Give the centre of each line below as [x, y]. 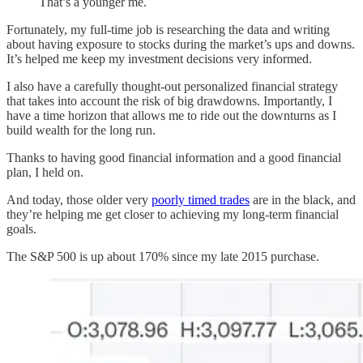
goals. [21, 229]
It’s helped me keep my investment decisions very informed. [159, 59]
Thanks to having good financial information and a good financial [174, 158]
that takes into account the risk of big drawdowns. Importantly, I [169, 101]
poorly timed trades [201, 200]
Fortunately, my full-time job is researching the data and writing [168, 30]
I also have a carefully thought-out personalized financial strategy [172, 87]
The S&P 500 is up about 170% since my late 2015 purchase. [163, 257]
